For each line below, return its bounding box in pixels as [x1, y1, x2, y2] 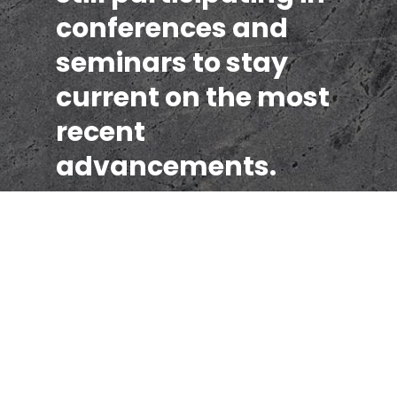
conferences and [56, 10, 288, 48]
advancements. [56, 148, 276, 186]
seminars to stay [56, 44, 288, 82]
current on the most [56, 79, 330, 117]
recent [56, 113, 145, 152]
